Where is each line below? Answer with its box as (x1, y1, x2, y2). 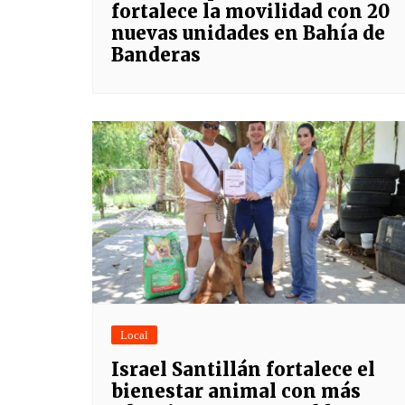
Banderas (111, 42, 201, 66)
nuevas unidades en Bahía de (111, 21, 385, 44)
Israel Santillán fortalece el (111, 358, 375, 381)
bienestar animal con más (111, 380, 361, 402)
